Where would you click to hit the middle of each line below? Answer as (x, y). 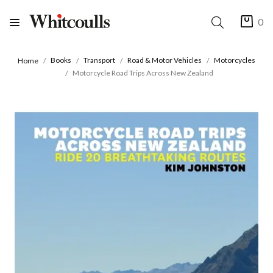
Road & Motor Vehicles (165, 60)
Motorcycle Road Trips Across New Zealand (143, 73)
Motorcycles (235, 60)
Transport (99, 60)
